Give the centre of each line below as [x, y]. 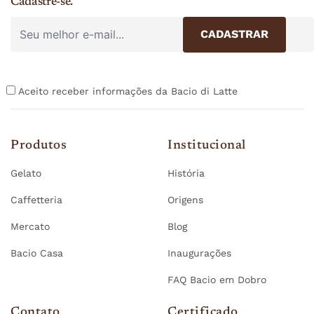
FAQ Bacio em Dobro [217, 280]
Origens [185, 200]
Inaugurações [199, 253]
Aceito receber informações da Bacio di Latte [128, 91]
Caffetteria [36, 200]
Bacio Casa [37, 253]
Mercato [30, 227]
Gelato [26, 173]
